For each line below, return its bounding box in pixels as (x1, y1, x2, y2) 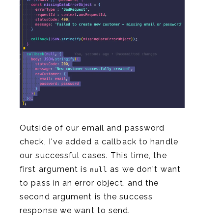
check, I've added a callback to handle (20, 137, 178, 147)
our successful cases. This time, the (20, 151, 167, 161)
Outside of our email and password (20, 123, 165, 133)
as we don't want (108, 165, 181, 174)
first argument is (20, 165, 90, 174)
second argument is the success (20, 192, 153, 202)
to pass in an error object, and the (20, 178, 159, 188)
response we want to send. (20, 206, 131, 216)
